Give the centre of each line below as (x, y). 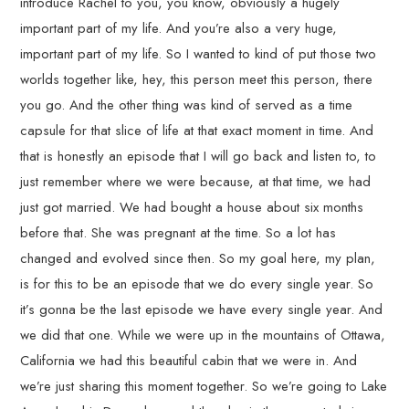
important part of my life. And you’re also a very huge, (179, 28)
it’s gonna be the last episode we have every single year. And (202, 309)
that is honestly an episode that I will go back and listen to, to (199, 156)
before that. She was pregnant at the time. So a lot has (178, 232)
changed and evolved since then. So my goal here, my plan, (198, 258)
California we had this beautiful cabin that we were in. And (189, 360)
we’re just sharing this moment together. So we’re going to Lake (204, 386)
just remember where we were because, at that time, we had (196, 181)
